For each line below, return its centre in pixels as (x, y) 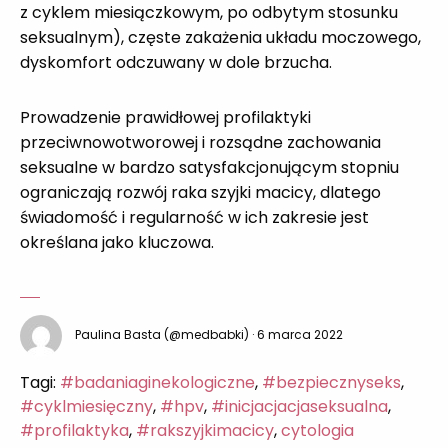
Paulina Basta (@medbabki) (162, 335)
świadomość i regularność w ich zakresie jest (194, 217)
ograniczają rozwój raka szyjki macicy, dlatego (200, 192)
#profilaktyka (74, 430)
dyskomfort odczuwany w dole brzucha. (176, 62)
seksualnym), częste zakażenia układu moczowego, (220, 37)
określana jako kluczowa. (117, 242)
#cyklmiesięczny (86, 406)
